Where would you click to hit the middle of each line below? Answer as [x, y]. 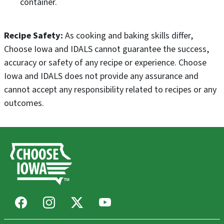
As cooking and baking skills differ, [128, 35]
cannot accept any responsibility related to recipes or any [110, 89]
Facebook [50, 201]
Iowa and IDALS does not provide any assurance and [101, 76]
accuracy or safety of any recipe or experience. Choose [105, 62]
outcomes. [24, 103]
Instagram [80, 201]
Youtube [131, 201]
